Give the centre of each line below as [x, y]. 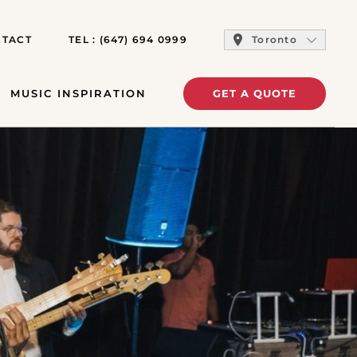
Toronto [275, 39]
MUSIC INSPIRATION [78, 93]
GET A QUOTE [255, 93]
